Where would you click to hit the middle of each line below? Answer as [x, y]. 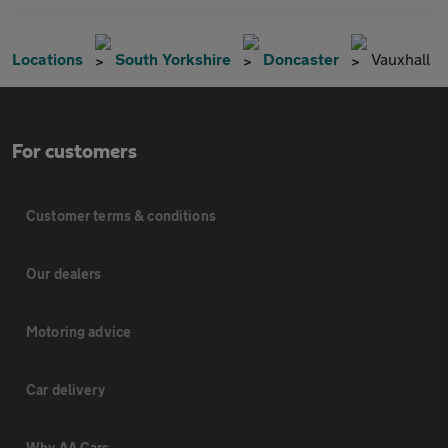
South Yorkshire [173, 59]
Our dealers [64, 274]
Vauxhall [400, 59]
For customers [74, 152]
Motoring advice [79, 332]
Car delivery [65, 390]
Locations [47, 59]
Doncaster [301, 59]
